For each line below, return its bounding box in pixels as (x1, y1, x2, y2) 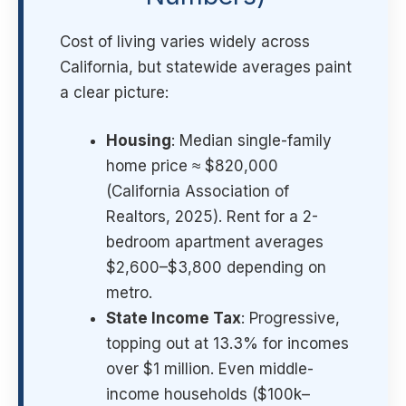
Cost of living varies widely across (60, 32, 310, 51)
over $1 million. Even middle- (106, 360, 314, 379)
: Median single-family (171, 131, 332, 150)
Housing (106, 131, 171, 150)
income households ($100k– (106, 385, 310, 404)
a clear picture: (60, 82, 169, 101)
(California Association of (106, 182, 289, 201)
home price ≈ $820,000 (106, 157, 278, 176)
